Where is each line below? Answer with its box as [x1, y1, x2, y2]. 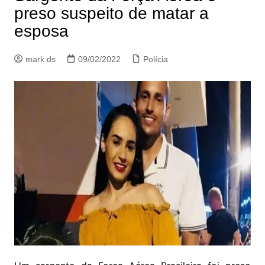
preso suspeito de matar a [14, 4, 209, 23]
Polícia [143, 54, 168, 64]
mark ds [25, 54, 56, 64]
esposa [14, 22, 69, 41]
